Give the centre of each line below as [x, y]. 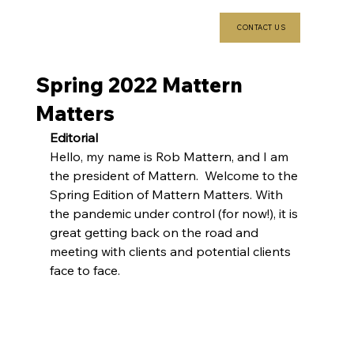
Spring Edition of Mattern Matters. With [168, 194]
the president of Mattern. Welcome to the [175, 175]
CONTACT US [261, 28]
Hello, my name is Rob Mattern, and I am [170, 156]
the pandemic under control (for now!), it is [175, 213]
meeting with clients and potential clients [171, 251]
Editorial [75, 137]
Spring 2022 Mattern [139, 85]
